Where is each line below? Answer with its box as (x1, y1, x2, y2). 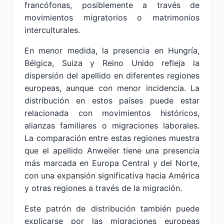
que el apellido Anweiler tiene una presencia (24, 145, 199, 155)
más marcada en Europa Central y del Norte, (24, 158, 199, 168)
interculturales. (24, 25, 80, 35)
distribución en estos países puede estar (24, 95, 199, 105)
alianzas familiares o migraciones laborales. (24, 120, 199, 130)
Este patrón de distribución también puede (24, 203, 199, 213)
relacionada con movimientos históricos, (24, 108, 199, 118)
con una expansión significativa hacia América (24, 170, 199, 180)
